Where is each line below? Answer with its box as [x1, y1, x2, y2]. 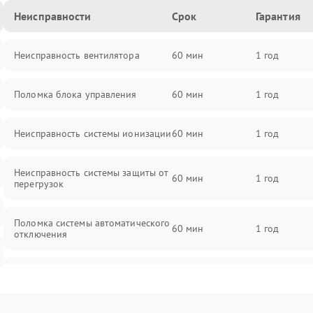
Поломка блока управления [14, 88, 137, 101]
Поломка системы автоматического [14, 217, 170, 229]
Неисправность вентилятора [14, 49, 140, 61]
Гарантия [255, 9, 300, 23]
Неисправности [14, 9, 92, 23]
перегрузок [14, 177, 64, 190]
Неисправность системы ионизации [14, 127, 172, 140]
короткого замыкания [14, 278, 112, 291]
